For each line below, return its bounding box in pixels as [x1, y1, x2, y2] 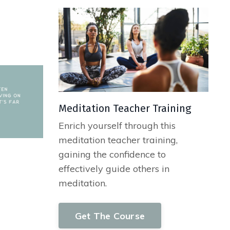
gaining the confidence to [58, 148, 166, 161]
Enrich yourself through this [58, 120, 176, 132]
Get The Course [74, 209, 145, 222]
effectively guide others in [58, 163, 169, 175]
